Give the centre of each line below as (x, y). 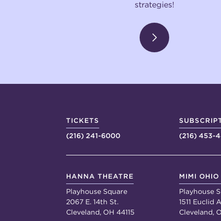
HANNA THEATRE (100, 176)
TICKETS (83, 120)
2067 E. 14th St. (92, 202)
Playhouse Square (97, 191)
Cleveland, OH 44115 (101, 212)
